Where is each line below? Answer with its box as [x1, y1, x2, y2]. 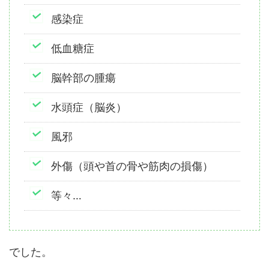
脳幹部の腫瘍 [51, 71, 116, 85]
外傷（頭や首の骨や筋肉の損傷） [51, 160, 213, 173]
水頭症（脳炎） [51, 101, 127, 114]
